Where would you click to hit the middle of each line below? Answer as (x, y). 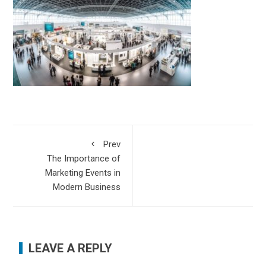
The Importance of (84, 158)
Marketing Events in (83, 172)
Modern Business (87, 187)
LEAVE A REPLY (71, 248)
